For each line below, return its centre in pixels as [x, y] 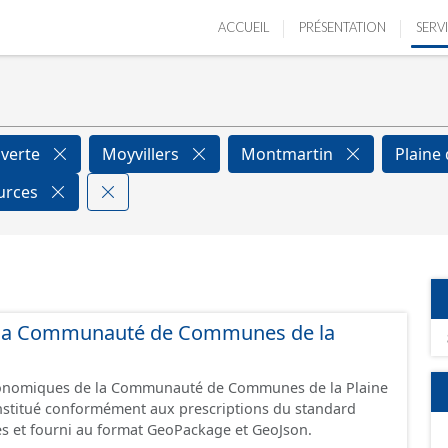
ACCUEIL [243, 27]
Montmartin [289, 154]
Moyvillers [142, 154]
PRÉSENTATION [342, 27]
